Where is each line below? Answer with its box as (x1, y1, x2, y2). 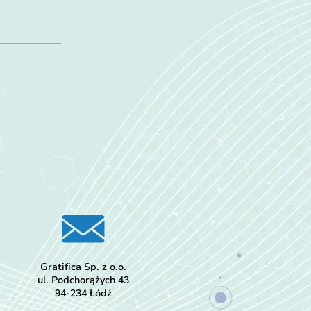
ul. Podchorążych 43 (37, 274, 129, 287)
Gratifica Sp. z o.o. (40, 260, 126, 274)
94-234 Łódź (54, 287, 112, 301)
